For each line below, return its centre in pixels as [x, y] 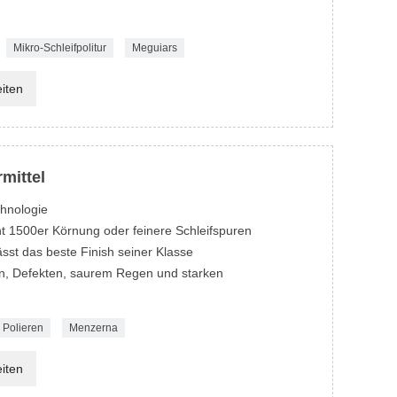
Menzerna [93, 328]
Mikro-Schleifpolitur [59, 48]
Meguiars [154, 48]
